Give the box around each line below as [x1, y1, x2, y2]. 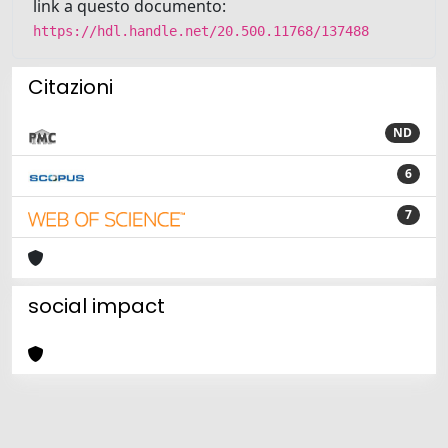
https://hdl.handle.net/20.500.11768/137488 [33, 23, 369, 39]
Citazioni [28, 73, 113, 101]
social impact [28, 292, 165, 320]
